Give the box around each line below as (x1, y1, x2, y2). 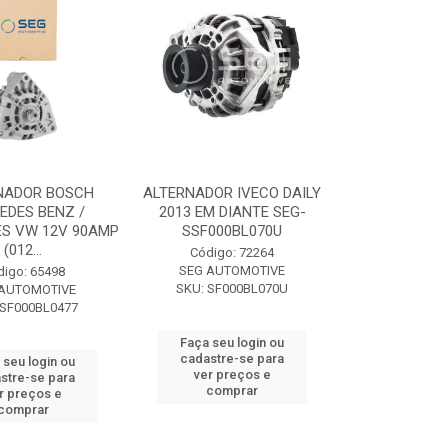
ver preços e (193, 367, 271, 382)
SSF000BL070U (182, 222, 283, 240)
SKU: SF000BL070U (176, 281, 289, 296)
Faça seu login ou (180, 335, 285, 350)
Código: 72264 (190, 245, 275, 260)
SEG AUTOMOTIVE (179, 263, 286, 278)
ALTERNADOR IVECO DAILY (143, 184, 322, 202)
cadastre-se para (180, 351, 285, 366)
